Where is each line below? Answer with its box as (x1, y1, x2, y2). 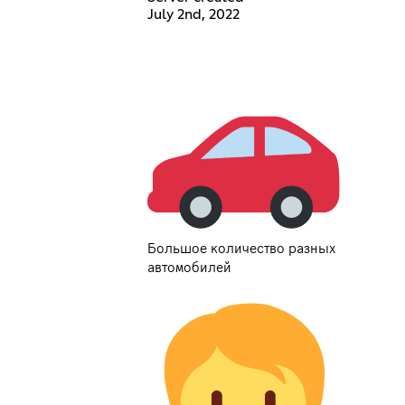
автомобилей (147, 259, 232, 275)
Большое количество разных (147, 240, 336, 256)
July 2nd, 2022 (147, 7, 240, 23)
